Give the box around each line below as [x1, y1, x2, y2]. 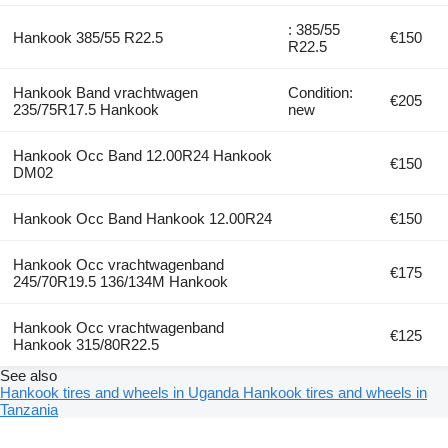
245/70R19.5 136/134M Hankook [12, 272, 228, 290]
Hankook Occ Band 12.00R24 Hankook [12, 146, 272, 164]
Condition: [288, 83, 354, 101]
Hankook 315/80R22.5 [12, 335, 159, 353]
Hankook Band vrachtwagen [12, 83, 198, 101]
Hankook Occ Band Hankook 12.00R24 [12, 209, 272, 227]
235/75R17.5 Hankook [12, 100, 159, 118]
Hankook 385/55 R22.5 [12, 28, 163, 46]
